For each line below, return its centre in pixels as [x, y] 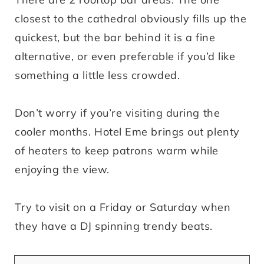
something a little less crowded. [98, 75]
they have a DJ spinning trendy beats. [114, 226]
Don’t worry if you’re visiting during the [118, 113]
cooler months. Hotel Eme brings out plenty [127, 132]
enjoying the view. [62, 170]
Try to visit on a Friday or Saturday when [123, 207]
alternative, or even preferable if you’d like [125, 57]
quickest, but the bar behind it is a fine [115, 38]
